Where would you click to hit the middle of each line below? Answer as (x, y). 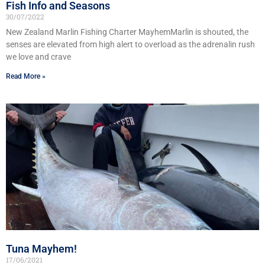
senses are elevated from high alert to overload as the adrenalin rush (130, 45)
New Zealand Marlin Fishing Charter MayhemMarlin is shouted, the (127, 32)
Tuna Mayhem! (41, 249)
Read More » (26, 77)
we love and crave (38, 57)
